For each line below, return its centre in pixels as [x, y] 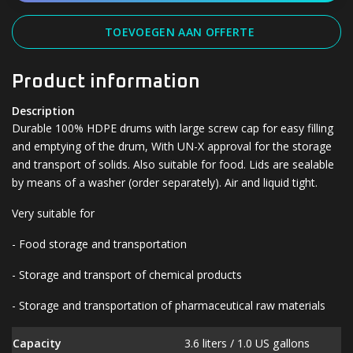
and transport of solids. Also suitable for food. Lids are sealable [173, 164]
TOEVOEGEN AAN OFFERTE [180, 32]
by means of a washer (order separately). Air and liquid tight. [165, 182]
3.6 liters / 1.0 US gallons [247, 343]
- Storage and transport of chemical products [127, 274]
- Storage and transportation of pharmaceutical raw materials [169, 305]
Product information [106, 82]
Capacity [37, 343]
